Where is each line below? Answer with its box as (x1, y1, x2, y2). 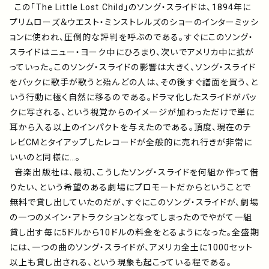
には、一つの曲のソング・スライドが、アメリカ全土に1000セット (10, 241, 253, 254)
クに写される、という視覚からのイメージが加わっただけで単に (10, 106, 255, 119)
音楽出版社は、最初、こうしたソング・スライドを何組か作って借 (10, 166, 259, 179)
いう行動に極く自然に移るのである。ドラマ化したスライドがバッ (10, 91, 258, 104)
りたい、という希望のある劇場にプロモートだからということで (10, 181, 252, 194)
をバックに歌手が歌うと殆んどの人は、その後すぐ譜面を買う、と (10, 76, 259, 89)
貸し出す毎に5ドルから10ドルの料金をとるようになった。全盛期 (10, 226, 259, 239)
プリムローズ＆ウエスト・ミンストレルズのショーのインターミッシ (10, 16, 259, 29)
